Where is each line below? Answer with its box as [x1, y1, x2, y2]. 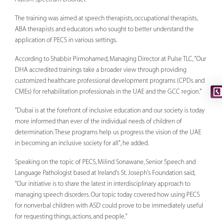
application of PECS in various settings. [15, 36, 118, 44]
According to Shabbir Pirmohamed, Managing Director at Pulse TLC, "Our [15, 55, 206, 62]
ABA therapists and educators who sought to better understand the [15, 25, 194, 33]
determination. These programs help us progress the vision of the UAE [15, 128, 201, 136]
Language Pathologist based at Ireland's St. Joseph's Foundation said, [15, 169, 195, 176]
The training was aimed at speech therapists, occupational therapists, [15, 14, 197, 22]
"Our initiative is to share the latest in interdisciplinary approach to [15, 180, 190, 187]
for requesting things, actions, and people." [15, 213, 127, 220]
